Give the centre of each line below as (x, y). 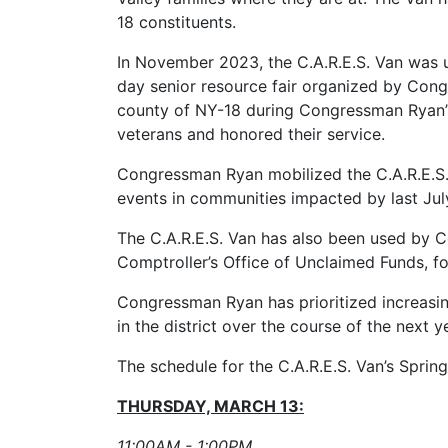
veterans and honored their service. (253, 134)
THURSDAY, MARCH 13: (210, 406)
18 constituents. (176, 22)
